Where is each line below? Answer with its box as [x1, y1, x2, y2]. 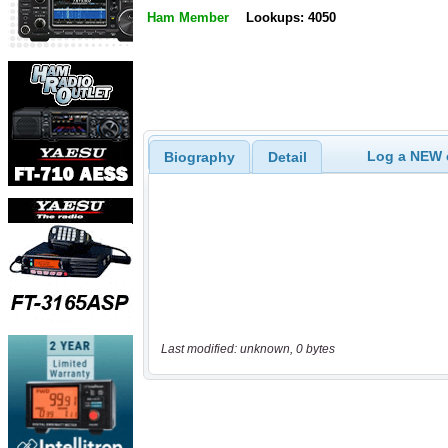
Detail [267, 148, 307, 165]
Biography [163, 148, 235, 165]
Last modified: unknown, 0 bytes [160, 342, 335, 357]
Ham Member [147, 10, 229, 26]
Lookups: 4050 [245, 10, 336, 26]
